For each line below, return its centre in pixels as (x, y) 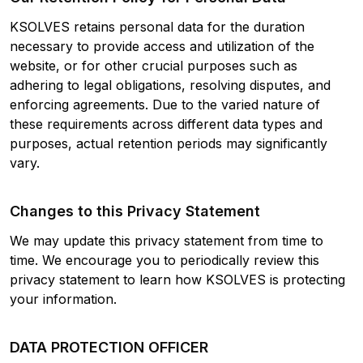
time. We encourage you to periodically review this (164, 260)
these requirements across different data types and (166, 124)
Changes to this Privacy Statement (135, 211)
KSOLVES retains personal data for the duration (157, 26)
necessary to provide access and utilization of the (162, 46)
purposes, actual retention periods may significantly (169, 143)
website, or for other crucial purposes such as (154, 65)
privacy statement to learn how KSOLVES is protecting (177, 279)
